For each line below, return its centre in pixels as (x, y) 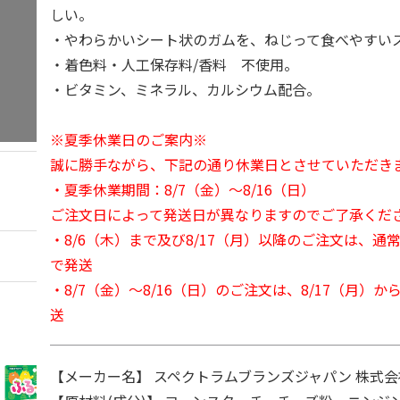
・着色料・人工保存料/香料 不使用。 (175, 64)
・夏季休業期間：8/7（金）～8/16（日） (183, 189)
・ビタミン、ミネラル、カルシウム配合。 (186, 89)
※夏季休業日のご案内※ (129, 139)
